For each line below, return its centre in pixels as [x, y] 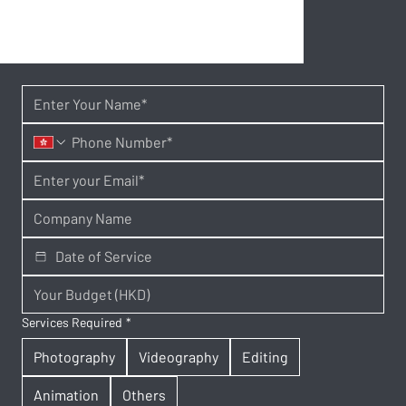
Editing [265, 356]
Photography [74, 356]
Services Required [72, 322]
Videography [179, 356]
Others [144, 394]
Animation [66, 394]
